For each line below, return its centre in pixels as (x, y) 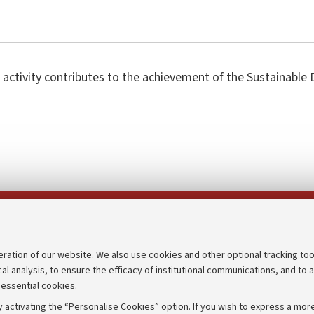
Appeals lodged (200, 296)
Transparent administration (231, 273)
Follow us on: (159, 217)
